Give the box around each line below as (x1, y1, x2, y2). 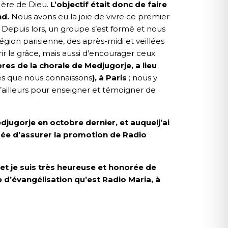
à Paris (97, 73, 127, 83)
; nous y (127, 73, 157, 83)
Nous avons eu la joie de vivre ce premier (9, 12, 169, 22)
